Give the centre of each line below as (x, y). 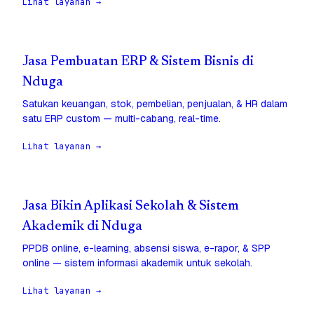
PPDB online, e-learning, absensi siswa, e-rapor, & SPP (146, 248)
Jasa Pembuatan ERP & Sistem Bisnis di (138, 62)
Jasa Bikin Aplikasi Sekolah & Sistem (131, 207)
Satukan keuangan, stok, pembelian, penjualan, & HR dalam (155, 104)
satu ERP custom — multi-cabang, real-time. (122, 119)
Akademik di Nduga (82, 227)
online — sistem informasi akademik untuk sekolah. (137, 263)
